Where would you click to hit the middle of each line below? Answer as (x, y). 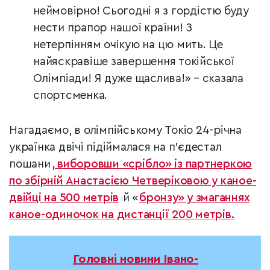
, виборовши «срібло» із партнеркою (152, 165)
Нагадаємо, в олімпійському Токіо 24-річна (125, 131)
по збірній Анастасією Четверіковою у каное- (133, 181)
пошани (30, 165)
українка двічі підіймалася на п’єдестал (115, 148)
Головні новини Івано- (136, 259)
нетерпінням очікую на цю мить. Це (128, 45)
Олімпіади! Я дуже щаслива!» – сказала (138, 79)
